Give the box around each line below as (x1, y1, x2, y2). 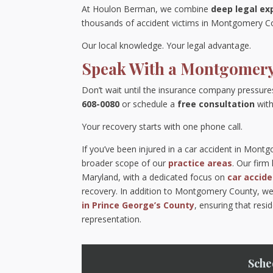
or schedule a (119, 98, 178, 110)
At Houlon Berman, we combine (82, 3, 211, 15)
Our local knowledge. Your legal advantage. (82, 40, 252, 51)
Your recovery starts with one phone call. (82, 121, 243, 132)
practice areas (168, 157, 233, 169)
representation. (82, 213, 142, 225)
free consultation (177, 98, 255, 110)
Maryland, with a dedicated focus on (82, 171, 228, 183)
